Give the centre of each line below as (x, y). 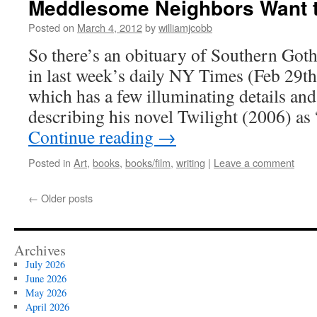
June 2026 (46, 278)
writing (191, 162)
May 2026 (46, 293)
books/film (148, 162)
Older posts (65, 198)
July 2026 (45, 264)
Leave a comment (254, 162)
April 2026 (47, 307)
